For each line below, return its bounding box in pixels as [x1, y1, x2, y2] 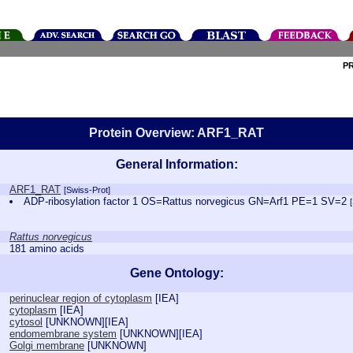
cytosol [9, 316, 43, 328]
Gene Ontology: [129, 266, 224, 280]
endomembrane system [9, 328, 117, 340]
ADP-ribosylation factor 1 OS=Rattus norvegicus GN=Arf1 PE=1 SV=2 [24, 195, 351, 207]
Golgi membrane [9, 340, 84, 351]
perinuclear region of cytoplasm [9, 292, 152, 304]
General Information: [115, 158, 238, 171]
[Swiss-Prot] [64, 185, 110, 195]
